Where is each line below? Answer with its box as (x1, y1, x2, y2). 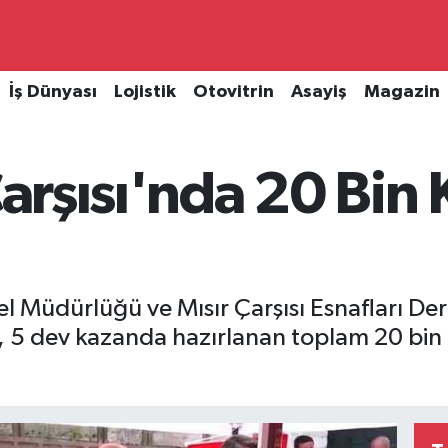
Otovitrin (192, 83, 274, 102)
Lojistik (113, 83, 176, 102)
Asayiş (290, 83, 347, 102)
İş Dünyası (8, 83, 97, 102)
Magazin (363, 83, 440, 102)
